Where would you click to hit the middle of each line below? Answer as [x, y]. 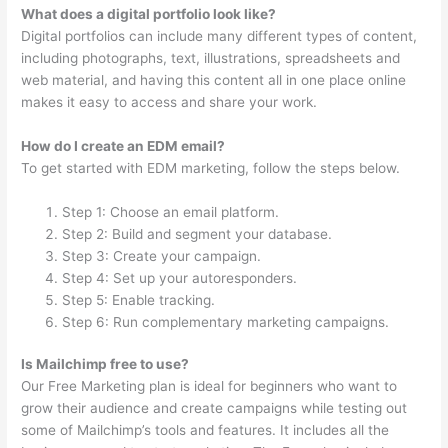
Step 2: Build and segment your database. [197, 233]
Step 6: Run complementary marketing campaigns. [226, 321]
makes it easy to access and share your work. [169, 102]
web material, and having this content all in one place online [214, 80]
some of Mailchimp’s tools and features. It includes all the [205, 430]
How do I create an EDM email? [123, 145]
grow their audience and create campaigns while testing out [214, 408]
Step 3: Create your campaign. [162, 255]
